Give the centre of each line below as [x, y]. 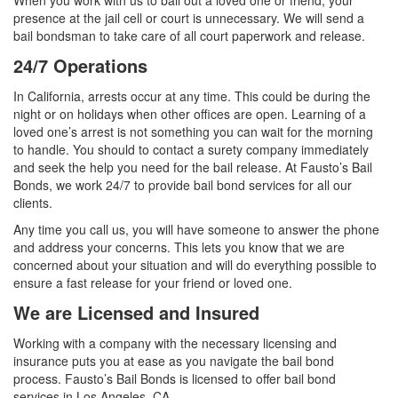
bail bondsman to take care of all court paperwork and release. [189, 36]
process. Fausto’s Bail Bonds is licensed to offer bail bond [175, 379]
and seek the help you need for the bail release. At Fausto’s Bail [193, 167]
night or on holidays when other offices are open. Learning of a [190, 114]
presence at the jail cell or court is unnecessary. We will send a [189, 18]
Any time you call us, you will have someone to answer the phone [196, 230]
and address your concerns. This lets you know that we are [179, 247]
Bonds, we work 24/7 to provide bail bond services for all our [183, 185]
